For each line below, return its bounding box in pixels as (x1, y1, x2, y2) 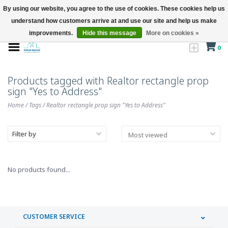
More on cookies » (146, 30, 199, 37)
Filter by (12, 129, 36, 138)
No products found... (8, 165, 70, 174)
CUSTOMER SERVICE (23, 212, 85, 221)
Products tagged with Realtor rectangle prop (8, 74, 209, 88)
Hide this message (82, 30, 136, 37)
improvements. (29, 30, 74, 37)
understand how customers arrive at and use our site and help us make (11, 17, 217, 24)
